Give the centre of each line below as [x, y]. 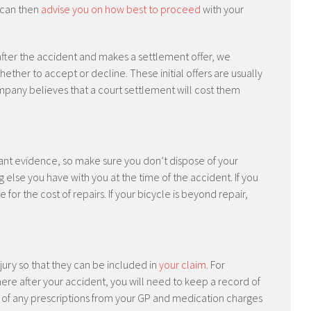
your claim [183, 264]
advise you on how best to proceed [121, 9]
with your [222, 9]
